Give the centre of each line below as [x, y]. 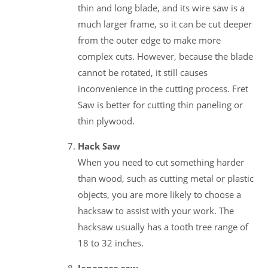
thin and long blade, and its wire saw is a [161, 7]
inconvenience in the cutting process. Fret [163, 88]
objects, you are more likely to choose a [159, 194]
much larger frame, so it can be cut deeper [165, 24]
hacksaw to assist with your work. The [156, 210]
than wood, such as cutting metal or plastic [166, 178]
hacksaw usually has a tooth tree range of [163, 226]
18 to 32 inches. [111, 243]
